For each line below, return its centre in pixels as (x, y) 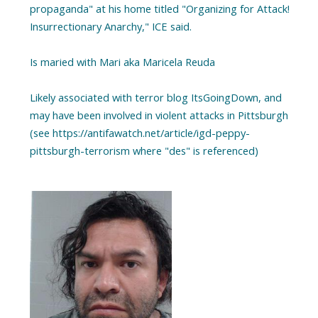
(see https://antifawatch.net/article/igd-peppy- (139, 132)
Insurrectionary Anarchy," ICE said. (110, 26)
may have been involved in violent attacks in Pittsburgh (159, 115)
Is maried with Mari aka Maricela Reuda (122, 61)
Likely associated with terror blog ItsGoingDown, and (155, 97)
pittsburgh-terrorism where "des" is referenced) (144, 150)
